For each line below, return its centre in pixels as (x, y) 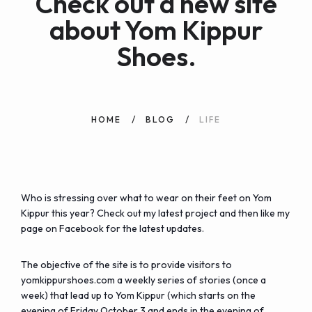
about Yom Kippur (156, 30)
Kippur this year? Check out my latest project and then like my (155, 213)
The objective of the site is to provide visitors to (126, 265)
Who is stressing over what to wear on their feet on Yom (146, 198)
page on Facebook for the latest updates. (112, 228)
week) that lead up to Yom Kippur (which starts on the (138, 295)
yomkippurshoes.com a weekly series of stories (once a (143, 280)
